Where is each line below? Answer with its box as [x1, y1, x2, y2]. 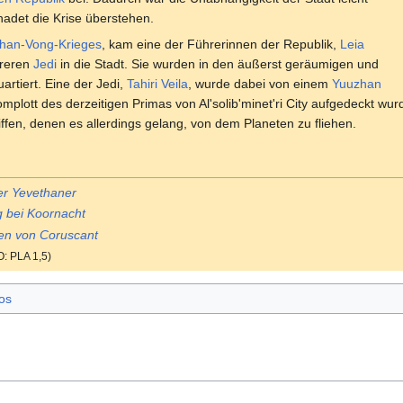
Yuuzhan [332, 76, 381, 91]
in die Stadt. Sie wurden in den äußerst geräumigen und [57, 56, 379, 71]
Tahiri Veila [127, 76, 188, 91]
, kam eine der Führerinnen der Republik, [102, 36, 340, 51]
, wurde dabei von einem [188, 76, 332, 91]
